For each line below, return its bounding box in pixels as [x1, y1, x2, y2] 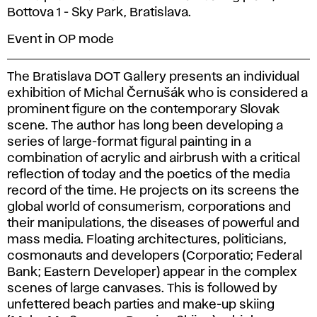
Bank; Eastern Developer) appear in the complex [7, 266, 297, 278]
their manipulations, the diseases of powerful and [7, 217, 299, 229]
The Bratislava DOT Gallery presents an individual [7, 71, 299, 83]
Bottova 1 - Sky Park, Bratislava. [7, 6, 191, 18]
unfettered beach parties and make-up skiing [7, 299, 275, 311]
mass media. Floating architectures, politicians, [7, 234, 287, 246]
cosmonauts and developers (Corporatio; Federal [7, 250, 302, 262]
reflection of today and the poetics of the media [7, 168, 290, 180]
